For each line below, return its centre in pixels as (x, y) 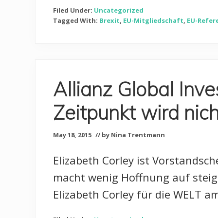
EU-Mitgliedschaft (153, 21)
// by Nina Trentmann (130, 135)
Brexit (109, 21)
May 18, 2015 (72, 135)
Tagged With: (76, 21)
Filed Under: (73, 10)
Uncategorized (119, 10)
